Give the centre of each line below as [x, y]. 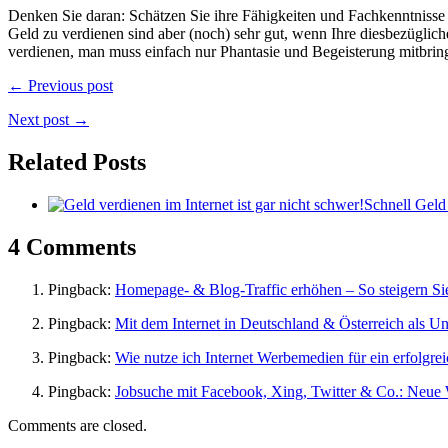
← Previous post [60, 85]
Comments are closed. [77, 425]
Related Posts [77, 161]
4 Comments [72, 246]
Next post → [48, 119]
